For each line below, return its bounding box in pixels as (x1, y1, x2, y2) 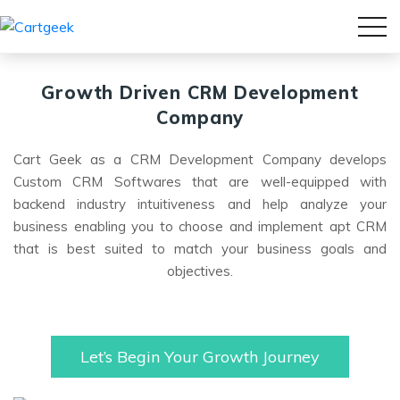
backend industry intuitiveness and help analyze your (13, 196, 387, 212)
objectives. (167, 262, 233, 279)
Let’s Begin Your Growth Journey (80, 346, 320, 367)
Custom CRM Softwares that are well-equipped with (13, 173, 387, 190)
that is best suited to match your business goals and (13, 240, 387, 257)
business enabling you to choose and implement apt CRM (13, 218, 387, 235)
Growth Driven (41, 81, 187, 104)
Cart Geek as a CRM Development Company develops (13, 151, 387, 168)
